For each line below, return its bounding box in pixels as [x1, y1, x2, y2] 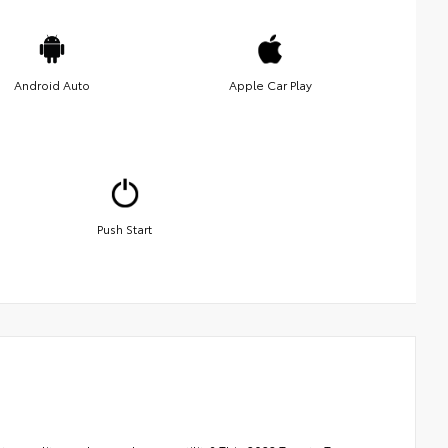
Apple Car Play [228, 75, 312, 93]
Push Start [97, 219, 153, 237]
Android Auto [14, 75, 90, 93]
